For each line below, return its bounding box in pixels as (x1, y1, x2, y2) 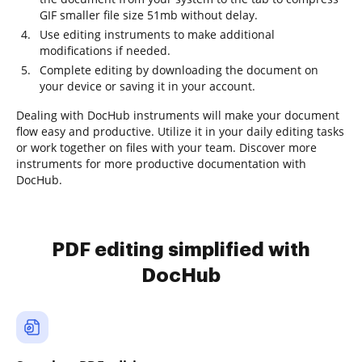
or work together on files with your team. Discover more (16, 140, 317, 155)
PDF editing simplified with (52, 240, 310, 259)
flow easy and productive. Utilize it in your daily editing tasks (16, 124, 344, 139)
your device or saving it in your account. (40, 78, 255, 94)
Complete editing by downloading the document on (40, 62, 318, 78)
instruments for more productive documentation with (16, 156, 306, 171)
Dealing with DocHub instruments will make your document (16, 107, 339, 123)
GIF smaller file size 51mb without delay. (40, 7, 258, 23)
